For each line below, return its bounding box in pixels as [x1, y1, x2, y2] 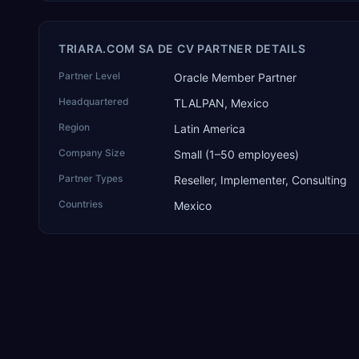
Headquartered [58, 95, 129, 107]
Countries [58, 198, 103, 210]
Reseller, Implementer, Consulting [174, 173, 347, 187]
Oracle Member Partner [174, 71, 296, 84]
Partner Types [58, 172, 123, 184]
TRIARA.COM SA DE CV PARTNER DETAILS [58, 42, 306, 55]
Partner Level [58, 70, 120, 82]
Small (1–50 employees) [174, 147, 299, 161]
